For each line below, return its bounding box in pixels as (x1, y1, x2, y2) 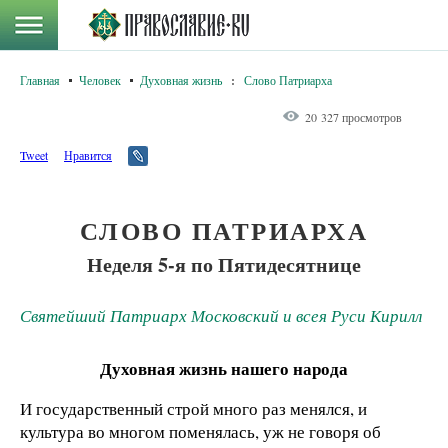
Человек (79, 72, 121, 88)
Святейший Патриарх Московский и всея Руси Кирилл (20, 304, 422, 327)
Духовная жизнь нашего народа (100, 356, 348, 381)
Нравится (64, 147, 112, 163)
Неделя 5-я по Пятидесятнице (87, 249, 361, 279)
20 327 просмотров (305, 109, 402, 125)
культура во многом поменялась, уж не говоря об (20, 419, 381, 443)
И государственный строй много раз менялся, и (20, 396, 367, 420)
